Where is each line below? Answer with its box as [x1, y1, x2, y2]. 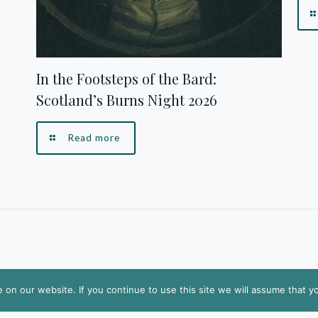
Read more [67, 132, 120, 144]
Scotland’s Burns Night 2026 [36, 90, 218, 110]
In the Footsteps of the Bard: [36, 69, 217, 89]
